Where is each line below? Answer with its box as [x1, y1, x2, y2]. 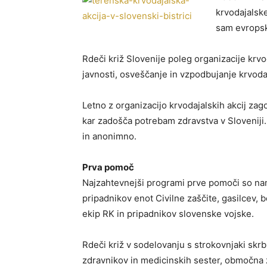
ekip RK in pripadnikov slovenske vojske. [82, 208, 254, 219]
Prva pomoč [82, 162, 134, 173]
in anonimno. [82, 131, 136, 142]
